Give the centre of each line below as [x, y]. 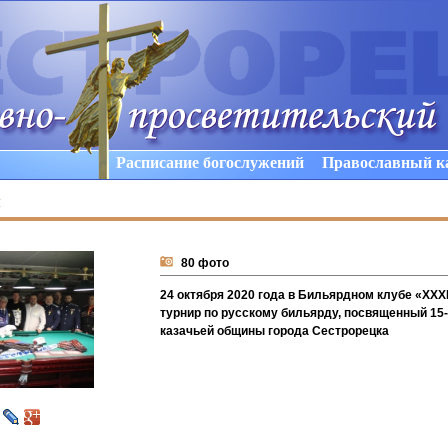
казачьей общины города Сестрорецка [274, 331]
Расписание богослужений [210, 162]
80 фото [205, 263]
